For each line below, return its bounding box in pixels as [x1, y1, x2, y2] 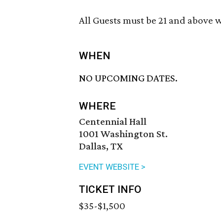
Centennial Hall [79, 115, 147, 128]
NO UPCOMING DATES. [79, 72, 178, 84]
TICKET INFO [79, 184, 142, 196]
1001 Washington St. [79, 128, 168, 140]
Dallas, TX [79, 140, 123, 152]
